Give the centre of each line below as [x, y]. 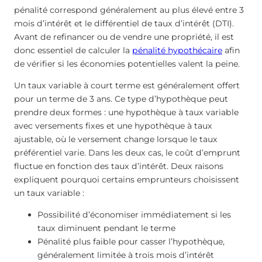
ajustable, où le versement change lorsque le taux [116, 139]
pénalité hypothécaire [177, 51]
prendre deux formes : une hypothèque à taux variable [126, 113]
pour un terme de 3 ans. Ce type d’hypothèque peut [121, 99]
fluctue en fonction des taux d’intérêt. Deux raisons [119, 166]
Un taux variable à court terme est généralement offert [127, 86]
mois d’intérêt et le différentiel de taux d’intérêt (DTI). [124, 24]
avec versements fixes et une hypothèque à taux [113, 126]
